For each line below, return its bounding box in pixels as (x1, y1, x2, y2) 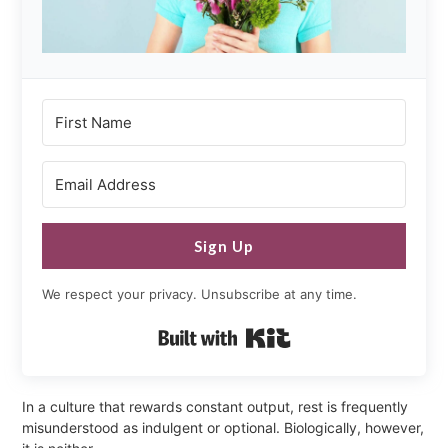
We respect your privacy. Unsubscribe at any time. (42, 285, 358, 302)
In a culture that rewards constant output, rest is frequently (22, 397, 409, 415)
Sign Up (194, 236, 254, 255)
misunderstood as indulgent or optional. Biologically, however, (22, 418, 425, 436)
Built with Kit (290, 321, 371, 339)
